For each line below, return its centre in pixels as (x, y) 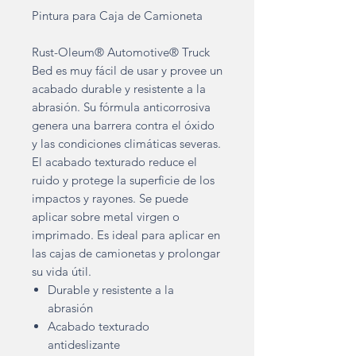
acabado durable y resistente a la (119, 89)
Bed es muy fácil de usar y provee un (127, 71)
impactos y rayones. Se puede (110, 199)
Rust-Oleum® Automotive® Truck (121, 52)
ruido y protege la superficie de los (123, 180)
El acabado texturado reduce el (114, 162)
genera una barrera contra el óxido (123, 126)
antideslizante (85, 345)
